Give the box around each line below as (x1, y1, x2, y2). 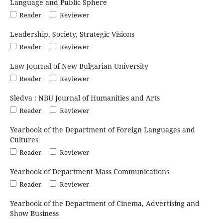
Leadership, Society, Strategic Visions (9, 29, 134, 39)
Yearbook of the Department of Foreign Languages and (9, 124, 195, 134)
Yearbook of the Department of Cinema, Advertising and (9, 198, 200, 208)
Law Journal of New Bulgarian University (9, 61, 148, 71)
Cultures (9, 134, 38, 144)
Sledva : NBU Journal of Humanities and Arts (9, 93, 160, 103)
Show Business (9, 208, 59, 218)
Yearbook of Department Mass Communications (9, 166, 169, 176)
